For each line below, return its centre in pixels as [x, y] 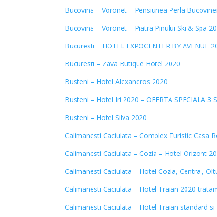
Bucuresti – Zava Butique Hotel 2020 [123, 64]
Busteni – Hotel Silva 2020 [106, 117]
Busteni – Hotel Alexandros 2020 [116, 82]
